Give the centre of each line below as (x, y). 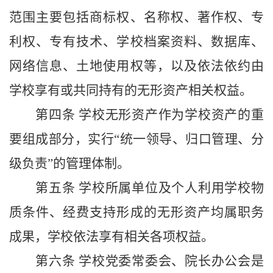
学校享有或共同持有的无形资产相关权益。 (131, 90)
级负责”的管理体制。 (69, 164)
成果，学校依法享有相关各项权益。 (112, 237)
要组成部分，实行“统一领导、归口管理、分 (136, 139)
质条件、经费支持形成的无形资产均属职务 (136, 212)
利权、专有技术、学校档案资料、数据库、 (136, 42)
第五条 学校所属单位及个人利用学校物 (150, 188)
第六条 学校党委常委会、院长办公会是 (150, 261)
